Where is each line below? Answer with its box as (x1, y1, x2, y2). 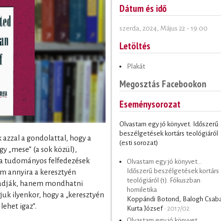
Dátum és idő (119, 1, 167, 14)
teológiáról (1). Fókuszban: (127, 177, 202, 184)
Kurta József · (127, 205, 167, 213)
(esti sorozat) (119, 139, 158, 147)
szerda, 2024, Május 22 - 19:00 (119, 24, 208, 32)
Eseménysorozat (119, 98, 181, 110)
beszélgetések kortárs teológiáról (119, 130, 218, 138)
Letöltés (119, 39, 150, 52)
